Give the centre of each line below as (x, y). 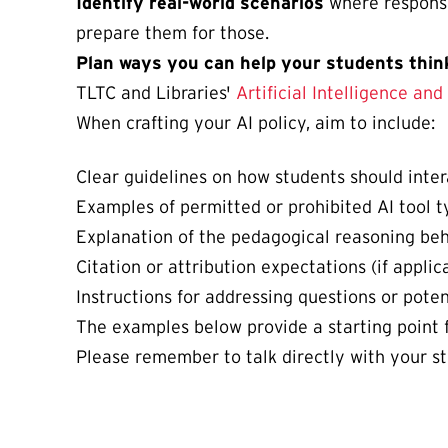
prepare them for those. (172, 33)
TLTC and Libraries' (156, 93)
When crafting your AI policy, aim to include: (255, 123)
